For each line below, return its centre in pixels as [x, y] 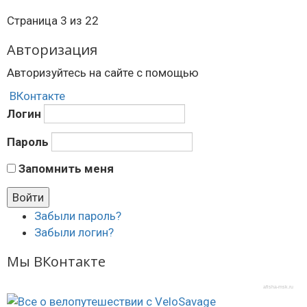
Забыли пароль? [78, 216]
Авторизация [52, 49]
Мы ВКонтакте [56, 261]
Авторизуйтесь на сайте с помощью [103, 72]
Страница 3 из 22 [53, 20]
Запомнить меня [66, 168]
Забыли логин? [74, 232]
